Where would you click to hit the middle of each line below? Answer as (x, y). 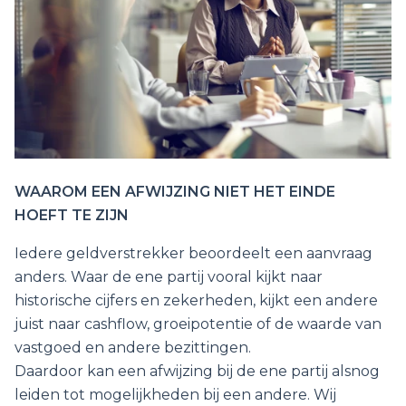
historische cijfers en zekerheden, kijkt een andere (196, 301)
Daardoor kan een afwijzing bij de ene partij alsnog (197, 372)
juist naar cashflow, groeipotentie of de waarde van (198, 324)
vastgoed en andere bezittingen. (133, 348)
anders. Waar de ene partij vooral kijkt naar (169, 277)
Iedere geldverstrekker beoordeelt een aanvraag (193, 254)
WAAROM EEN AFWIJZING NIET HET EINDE (175, 192)
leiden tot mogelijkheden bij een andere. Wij (175, 395)
